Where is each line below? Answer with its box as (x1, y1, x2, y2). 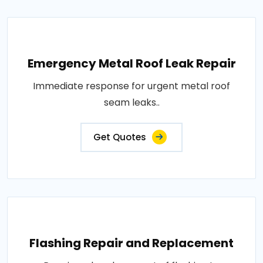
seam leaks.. (103, 95, 160, 109)
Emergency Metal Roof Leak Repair (27, 55, 236, 72)
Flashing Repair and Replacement (29, 234, 234, 251)
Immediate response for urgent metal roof (33, 79, 230, 93)
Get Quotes (93, 130, 146, 143)
